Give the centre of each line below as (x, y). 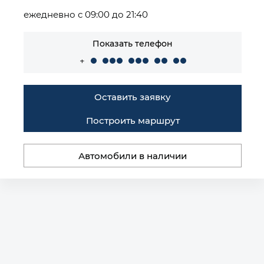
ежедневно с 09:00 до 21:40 (86, 14)
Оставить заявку (133, 97)
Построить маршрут (133, 120)
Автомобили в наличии (133, 156)
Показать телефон (133, 43)
